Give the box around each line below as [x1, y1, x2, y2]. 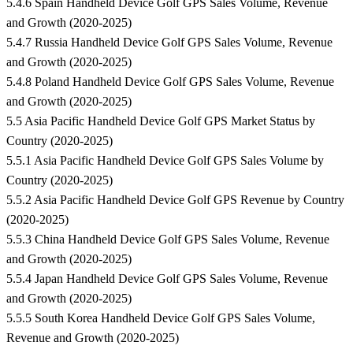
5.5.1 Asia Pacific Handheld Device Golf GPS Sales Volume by [6, 154, 324, 168]
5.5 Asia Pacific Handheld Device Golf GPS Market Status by [6, 114, 315, 128]
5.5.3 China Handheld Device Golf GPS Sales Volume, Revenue [6, 232, 329, 247]
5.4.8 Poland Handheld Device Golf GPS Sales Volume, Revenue [6, 75, 334, 89]
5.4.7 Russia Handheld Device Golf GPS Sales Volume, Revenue [6, 35, 333, 50]
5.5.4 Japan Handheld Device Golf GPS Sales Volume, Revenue [6, 272, 328, 286]
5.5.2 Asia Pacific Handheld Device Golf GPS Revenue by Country [6, 193, 344, 207]
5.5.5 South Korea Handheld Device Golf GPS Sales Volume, [6, 311, 315, 325]
